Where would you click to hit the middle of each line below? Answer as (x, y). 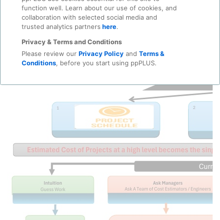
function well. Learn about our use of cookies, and (99, 8)
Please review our (50, 53)
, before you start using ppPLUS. (106, 63)
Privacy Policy (101, 53)
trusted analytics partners (61, 26)
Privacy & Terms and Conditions (71, 41)
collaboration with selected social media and (89, 17)
